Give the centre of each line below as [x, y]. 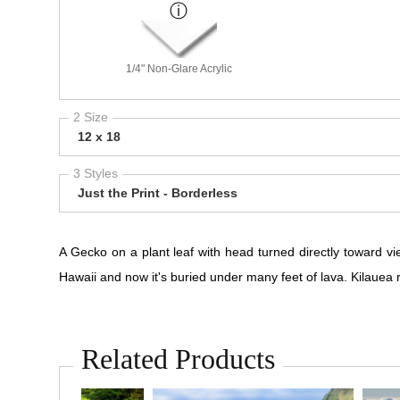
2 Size [91, 117]
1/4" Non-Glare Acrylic [179, 68]
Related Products [178, 358]
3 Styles [96, 173]
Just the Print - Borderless [158, 192]
